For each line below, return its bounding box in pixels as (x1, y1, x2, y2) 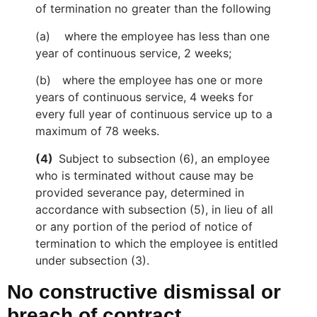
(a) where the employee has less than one (35, 28, 270, 43)
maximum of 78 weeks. (35, 124, 159, 139)
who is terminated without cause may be (35, 168, 253, 183)
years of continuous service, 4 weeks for (35, 90, 253, 105)
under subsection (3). (35, 253, 149, 267)
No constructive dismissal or (7, 280, 281, 303)
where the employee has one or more (62, 73, 263, 88)
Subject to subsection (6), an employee (59, 151, 270, 166)
